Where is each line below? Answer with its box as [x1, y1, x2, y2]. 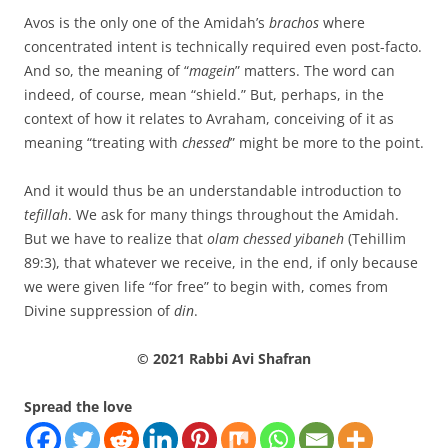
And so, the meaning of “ [24, 60, 189, 80]
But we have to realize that [24, 228, 207, 248]
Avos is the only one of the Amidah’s [24, 12, 269, 32]
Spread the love [24, 396, 132, 416]
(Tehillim [344, 228, 406, 248]
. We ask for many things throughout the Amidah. [68, 204, 399, 224]
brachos [269, 12, 319, 32]
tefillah [24, 204, 68, 224]
